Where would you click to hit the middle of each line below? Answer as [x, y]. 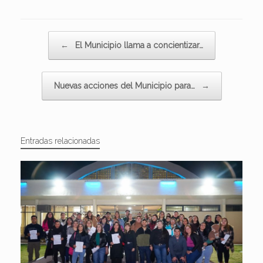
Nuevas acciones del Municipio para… [125, 86]
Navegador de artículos [61, 37]
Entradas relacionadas [60, 141]
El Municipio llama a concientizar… [138, 45]
